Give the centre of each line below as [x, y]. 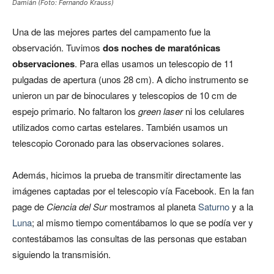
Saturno [214, 207]
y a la [241, 207]
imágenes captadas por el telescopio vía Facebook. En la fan [133, 191]
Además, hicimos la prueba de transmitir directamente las [127, 175]
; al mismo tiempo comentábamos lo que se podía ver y [143, 223]
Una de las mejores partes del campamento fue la [111, 32]
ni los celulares [214, 111]
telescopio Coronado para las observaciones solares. [118, 143]
